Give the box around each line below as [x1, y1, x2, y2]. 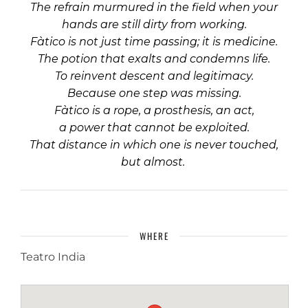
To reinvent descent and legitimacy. [54, 69, 254, 82]
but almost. [120, 155, 188, 168]
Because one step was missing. [67, 87, 241, 100]
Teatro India [21, 250, 85, 263]
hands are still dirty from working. [61, 18, 247, 31]
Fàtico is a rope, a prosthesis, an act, [54, 104, 254, 117]
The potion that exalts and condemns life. [38, 52, 270, 65]
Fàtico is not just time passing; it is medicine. [30, 35, 278, 48]
